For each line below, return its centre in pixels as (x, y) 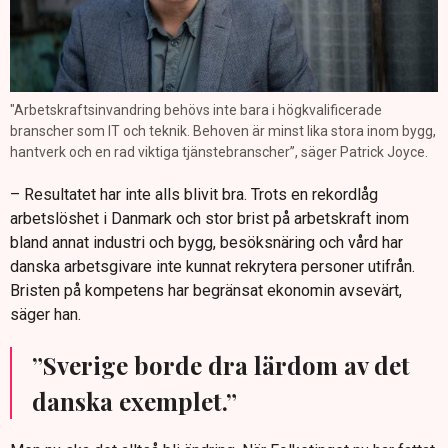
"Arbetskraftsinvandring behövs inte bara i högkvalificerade (196, 110)
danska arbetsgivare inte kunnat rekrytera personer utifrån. (212, 267)
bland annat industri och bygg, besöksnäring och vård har (206, 243)
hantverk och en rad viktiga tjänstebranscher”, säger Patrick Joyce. (219, 152)
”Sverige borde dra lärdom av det (221, 365)
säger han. (45, 315)
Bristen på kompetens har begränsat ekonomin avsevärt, (206, 291)
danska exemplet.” (134, 401)
